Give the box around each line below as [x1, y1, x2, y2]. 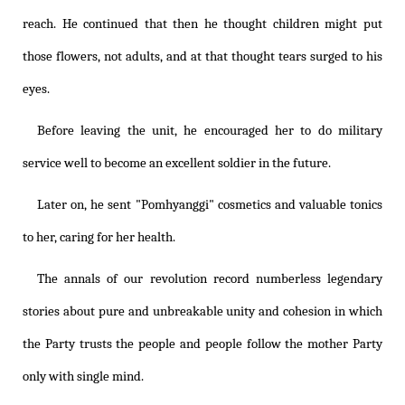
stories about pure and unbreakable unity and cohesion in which [23, 304, 382, 320]
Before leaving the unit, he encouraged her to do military [37, 123, 382, 139]
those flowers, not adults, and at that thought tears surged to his [23, 49, 382, 65]
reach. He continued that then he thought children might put [23, 16, 382, 33]
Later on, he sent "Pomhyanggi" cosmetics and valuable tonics [37, 197, 382, 213]
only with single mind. [23, 369, 144, 385]
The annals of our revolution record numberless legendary [37, 271, 382, 287]
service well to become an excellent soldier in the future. [23, 155, 331, 172]
